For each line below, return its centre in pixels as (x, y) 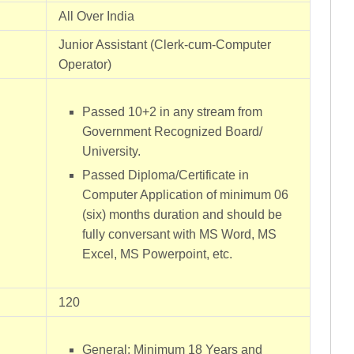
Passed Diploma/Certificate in (166, 175)
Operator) (85, 64)
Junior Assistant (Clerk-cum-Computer (165, 45)
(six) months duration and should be (183, 215)
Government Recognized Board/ (173, 132)
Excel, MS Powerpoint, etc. (158, 254)
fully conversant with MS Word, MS (180, 234)
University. (112, 151)
